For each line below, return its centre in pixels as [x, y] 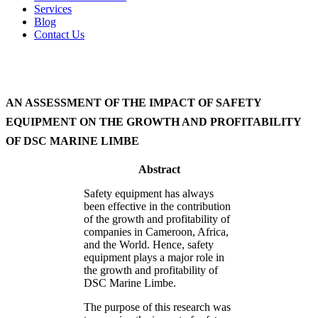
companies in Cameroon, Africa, [156, 231]
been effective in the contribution [157, 206]
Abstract [159, 169]
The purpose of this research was [157, 307]
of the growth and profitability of [157, 219]
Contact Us [59, 34]
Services [53, 9]
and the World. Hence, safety [149, 244]
